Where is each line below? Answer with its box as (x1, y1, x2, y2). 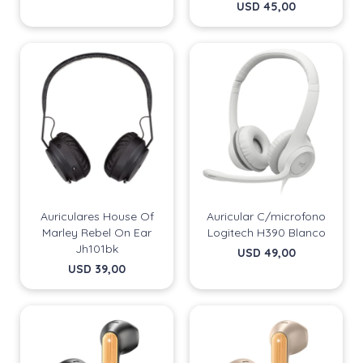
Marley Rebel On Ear (42, 225, 152, 240)
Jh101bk (75, 241, 118, 256)
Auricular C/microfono (207, 209, 326, 224)
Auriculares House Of (40, 209, 154, 224)
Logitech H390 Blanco (207, 225, 326, 240)
